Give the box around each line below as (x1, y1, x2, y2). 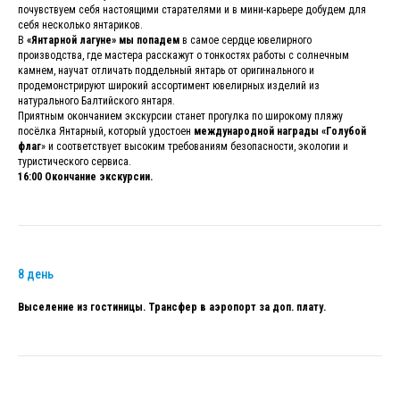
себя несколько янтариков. (18, 18, 143, 31)
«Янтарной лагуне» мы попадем (27, 33, 182, 46)
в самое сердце (182, 33, 254, 46)
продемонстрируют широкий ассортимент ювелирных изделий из (18, 79, 320, 92)
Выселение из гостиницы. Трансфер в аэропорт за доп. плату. (18, 300, 326, 313)
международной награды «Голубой (194, 124, 366, 137)
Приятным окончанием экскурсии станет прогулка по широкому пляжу (18, 109, 343, 122)
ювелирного (257, 33, 312, 46)
